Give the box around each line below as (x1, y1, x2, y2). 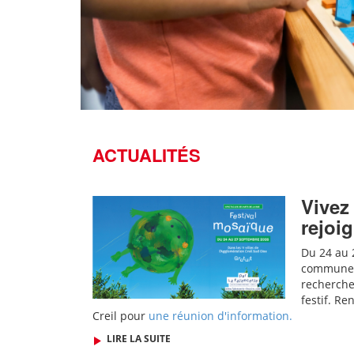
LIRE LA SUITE (104, 332, 171, 345)
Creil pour (92, 308, 149, 323)
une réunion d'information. (149, 308, 292, 323)
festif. (300, 292, 334, 307)
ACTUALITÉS (92, 142, 201, 168)
